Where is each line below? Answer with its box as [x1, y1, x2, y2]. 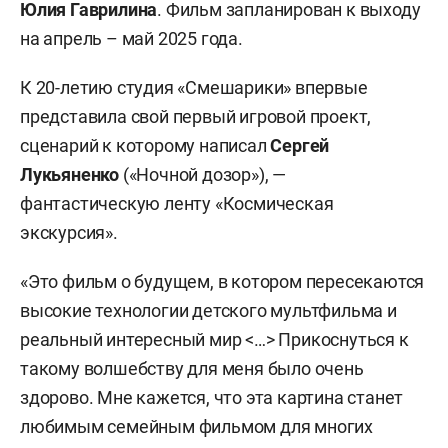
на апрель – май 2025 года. [20, 27, 243, 49]
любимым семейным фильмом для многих [20, 415, 373, 437]
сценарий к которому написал [20, 134, 271, 156]
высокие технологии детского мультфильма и [20, 299, 397, 321]
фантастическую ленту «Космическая [20, 192, 334, 214]
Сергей [270, 134, 330, 156]
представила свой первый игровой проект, [20, 105, 372, 127]
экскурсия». [20, 221, 118, 243]
